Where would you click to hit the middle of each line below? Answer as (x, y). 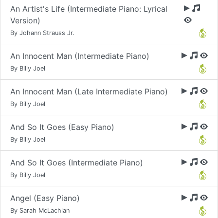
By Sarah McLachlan (40, 210)
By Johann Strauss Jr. (42, 33)
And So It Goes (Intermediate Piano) (77, 163)
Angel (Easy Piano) (45, 198)
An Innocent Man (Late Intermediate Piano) (89, 91)
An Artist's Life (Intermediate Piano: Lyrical (89, 9)
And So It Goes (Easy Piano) (62, 127)
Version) (25, 20)
